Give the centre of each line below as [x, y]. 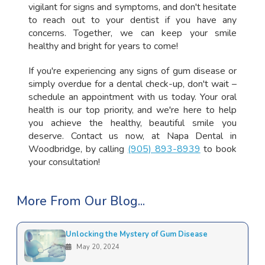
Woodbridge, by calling [78, 149]
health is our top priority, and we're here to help [132, 110]
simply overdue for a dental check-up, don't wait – [132, 84]
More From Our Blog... [80, 201]
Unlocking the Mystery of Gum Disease [136, 234]
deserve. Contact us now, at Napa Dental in [132, 136]
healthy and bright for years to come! [103, 46]
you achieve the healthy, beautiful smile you [132, 123]
